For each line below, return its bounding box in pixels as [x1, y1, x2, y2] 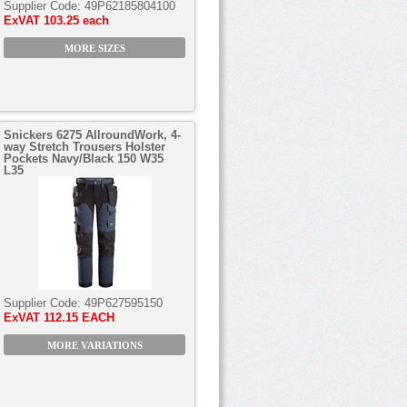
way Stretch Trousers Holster [4, 140, 165, 154]
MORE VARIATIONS [46, 341, 143, 351]
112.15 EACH [44, 311, 114, 324]
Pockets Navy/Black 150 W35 [4, 152, 164, 165]
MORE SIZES [64, 44, 125, 54]
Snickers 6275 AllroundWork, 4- [4, 128, 181, 142]
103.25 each [44, 14, 109, 27]
